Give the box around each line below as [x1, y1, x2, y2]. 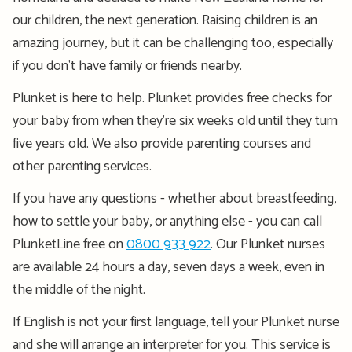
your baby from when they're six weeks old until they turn [13, 109, 338, 134]
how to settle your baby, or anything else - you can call [13, 210, 322, 234]
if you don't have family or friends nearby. [13, 54, 242, 79]
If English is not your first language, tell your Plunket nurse [13, 310, 339, 335]
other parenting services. [13, 155, 152, 179]
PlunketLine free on [13, 233, 123, 257]
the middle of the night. [13, 278, 148, 302]
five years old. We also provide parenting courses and [13, 132, 311, 156]
